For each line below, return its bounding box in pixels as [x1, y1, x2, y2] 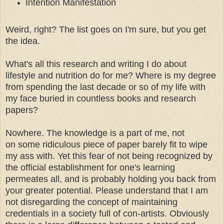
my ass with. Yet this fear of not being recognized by [5, 151, 212, 161]
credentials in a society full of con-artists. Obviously [5, 208, 209, 219]
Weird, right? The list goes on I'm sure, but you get [5, 24, 206, 35]
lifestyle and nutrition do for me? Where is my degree [5, 70, 216, 81]
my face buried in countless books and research [5, 93, 196, 104]
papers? [5, 105, 38, 115]
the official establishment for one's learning [5, 162, 175, 173]
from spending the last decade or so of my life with [5, 82, 205, 92]
